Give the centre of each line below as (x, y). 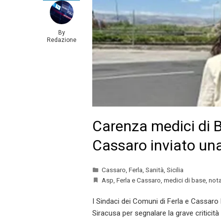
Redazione (61, 40)
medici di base (185, 180)
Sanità (155, 169)
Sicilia (175, 169)
